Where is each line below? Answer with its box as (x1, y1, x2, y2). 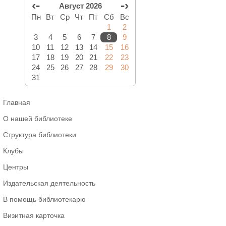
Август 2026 (59, 2, 102, 10)
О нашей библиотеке (3, 115, 72, 123)
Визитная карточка (3, 211, 65, 219)
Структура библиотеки (3, 131, 76, 139)
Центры (3, 163, 28, 171)
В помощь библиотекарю (3, 195, 86, 203)
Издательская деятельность (3, 179, 95, 187)
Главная (3, 98, 30, 106)
